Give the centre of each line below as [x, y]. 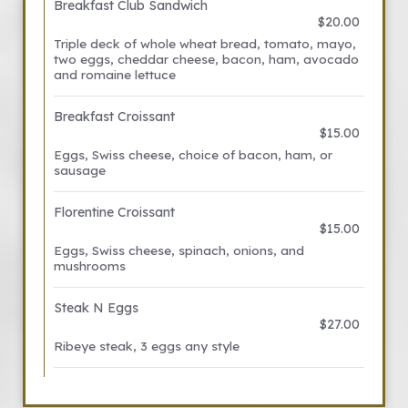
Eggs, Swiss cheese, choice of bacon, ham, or [193, 154]
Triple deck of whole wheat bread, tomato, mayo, [205, 43]
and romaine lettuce [115, 74]
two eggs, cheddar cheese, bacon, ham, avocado [206, 59]
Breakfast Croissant [114, 117]
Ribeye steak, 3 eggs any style [147, 346]
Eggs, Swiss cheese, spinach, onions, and [179, 250]
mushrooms [90, 265]
